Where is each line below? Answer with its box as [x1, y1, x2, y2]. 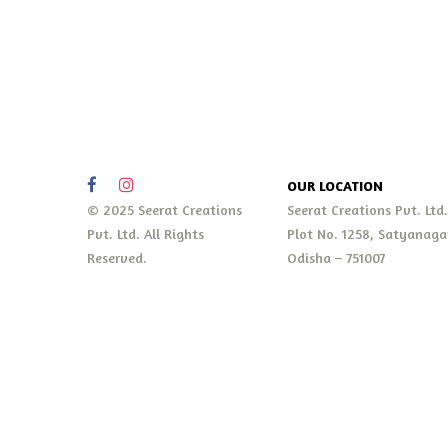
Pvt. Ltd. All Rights [87, 225, 204, 243]
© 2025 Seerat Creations [87, 201, 242, 219]
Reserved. [87, 249, 147, 267]
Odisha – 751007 [287, 249, 385, 267]
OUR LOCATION [287, 177, 383, 195]
